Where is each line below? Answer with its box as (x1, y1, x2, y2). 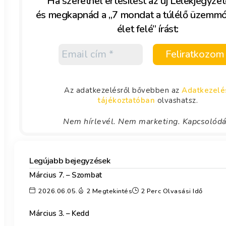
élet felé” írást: (117, 22, 179, 36)
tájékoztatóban (98, 95, 155, 105)
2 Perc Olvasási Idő (141, 187, 203, 196)
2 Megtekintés (86, 187, 132, 196)
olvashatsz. (155, 95, 198, 105)
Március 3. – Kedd (29, 208, 89, 219)
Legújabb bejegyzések (29, 154, 110, 166)
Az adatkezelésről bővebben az (64, 85, 182, 95)
